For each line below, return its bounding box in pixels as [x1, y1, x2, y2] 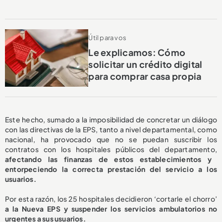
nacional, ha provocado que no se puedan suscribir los [5, 134, 217, 144]
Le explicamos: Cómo [88, 46, 186, 58]
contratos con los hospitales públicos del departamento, [5, 144, 217, 154]
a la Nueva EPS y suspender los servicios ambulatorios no [5, 204, 217, 213]
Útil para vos [88, 33, 126, 42]
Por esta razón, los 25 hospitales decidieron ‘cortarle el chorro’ [5, 194, 217, 203]
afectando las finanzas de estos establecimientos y [5, 154, 212, 164]
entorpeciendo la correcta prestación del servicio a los [5, 164, 217, 173]
